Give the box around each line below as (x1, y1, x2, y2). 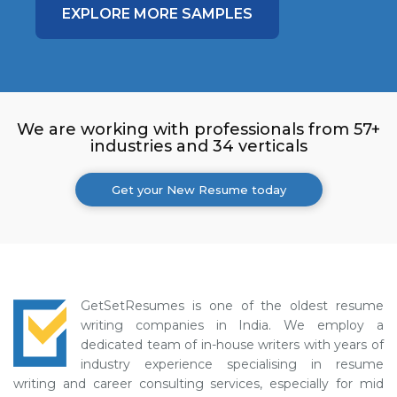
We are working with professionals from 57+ (17, 120, 380, 139)
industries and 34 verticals (90, 136, 307, 156)
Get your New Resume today (111, 183, 286, 197)
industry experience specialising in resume (81, 356, 384, 372)
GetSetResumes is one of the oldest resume (81, 298, 384, 314)
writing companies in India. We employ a (81, 317, 384, 333)
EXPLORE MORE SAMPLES (62, 5, 253, 22)
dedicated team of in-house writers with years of (81, 337, 384, 353)
